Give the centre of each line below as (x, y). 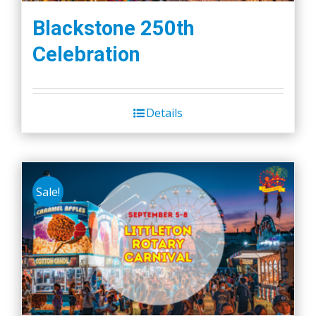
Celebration (86, 55)
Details (164, 113)
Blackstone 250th (114, 29)
